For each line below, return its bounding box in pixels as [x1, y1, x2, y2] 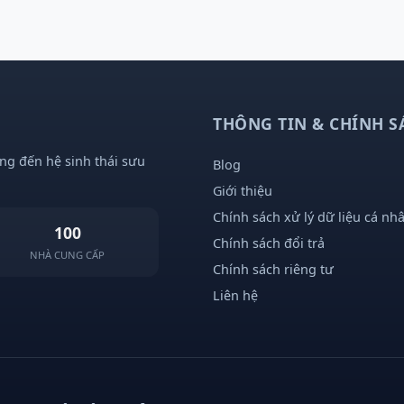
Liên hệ [213, 286, 258, 304]
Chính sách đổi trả [213, 234, 325, 252]
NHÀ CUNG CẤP [30, 247, 106, 262]
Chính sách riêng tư [213, 260, 334, 278]
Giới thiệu [213, 181, 272, 199]
